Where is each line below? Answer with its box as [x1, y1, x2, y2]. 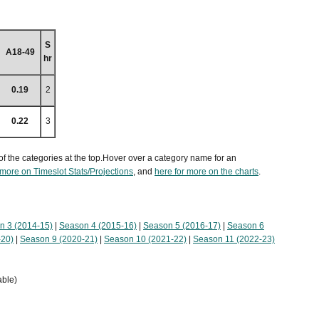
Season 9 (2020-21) [20, 234, 98, 245]
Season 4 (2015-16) [59, 221, 137, 231]
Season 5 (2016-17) [143, 221, 221, 231]
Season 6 [227, 221, 264, 231]
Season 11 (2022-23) [193, 234, 275, 245]
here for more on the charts [155, 167, 258, 177]
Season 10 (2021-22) [104, 234, 187, 245]
